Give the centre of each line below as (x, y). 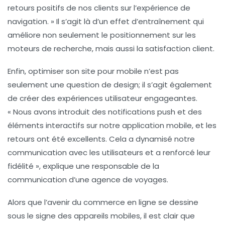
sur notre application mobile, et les (150, 126)
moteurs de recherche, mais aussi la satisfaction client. (111, 49)
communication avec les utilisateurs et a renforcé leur (109, 153)
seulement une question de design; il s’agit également (110, 85)
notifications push (142, 112)
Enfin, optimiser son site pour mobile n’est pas (93, 71)
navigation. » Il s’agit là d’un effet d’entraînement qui (106, 22)
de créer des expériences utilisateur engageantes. (102, 98)
